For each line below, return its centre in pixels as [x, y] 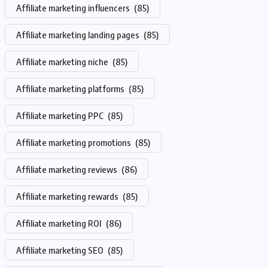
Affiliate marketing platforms [71, 89]
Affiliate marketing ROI [60, 223]
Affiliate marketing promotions [74, 142]
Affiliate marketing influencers [74, 8]
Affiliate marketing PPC [61, 115]
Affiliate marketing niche [63, 62]
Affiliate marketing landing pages [79, 35]
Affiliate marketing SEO [61, 250]
